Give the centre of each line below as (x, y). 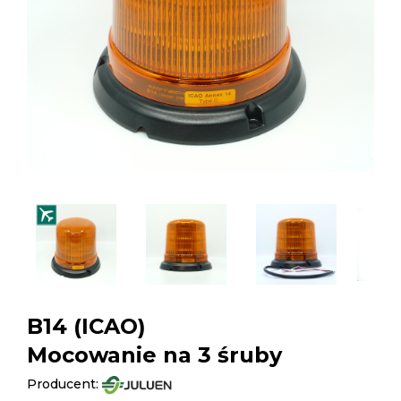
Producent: (64, 384)
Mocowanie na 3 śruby (154, 354)
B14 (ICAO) (86, 326)
